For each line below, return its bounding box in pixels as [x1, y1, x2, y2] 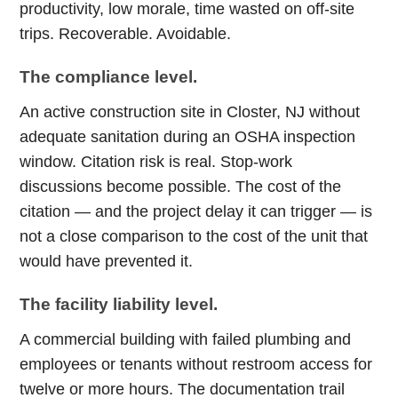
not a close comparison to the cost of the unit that [20, 227, 369, 245]
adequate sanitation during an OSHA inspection [20, 128, 356, 146]
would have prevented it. [20, 252, 194, 270]
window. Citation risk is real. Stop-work [20, 153, 293, 171]
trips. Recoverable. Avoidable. [20, 25, 232, 43]
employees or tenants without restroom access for [20, 355, 373, 373]
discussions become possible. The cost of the [20, 178, 342, 195]
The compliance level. [20, 68, 198, 86]
